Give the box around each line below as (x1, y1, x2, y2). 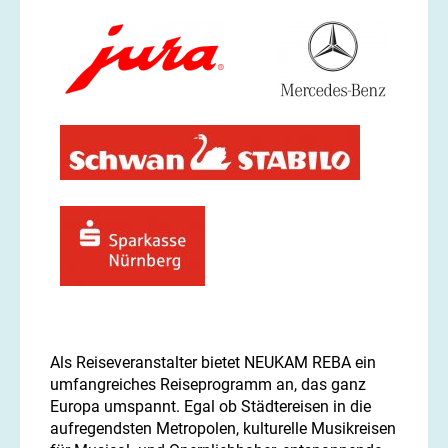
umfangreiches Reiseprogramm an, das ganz (50, 375, 366, 395)
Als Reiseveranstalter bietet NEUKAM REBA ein (50, 353, 376, 373)
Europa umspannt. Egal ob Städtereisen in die (50, 397, 371, 417)
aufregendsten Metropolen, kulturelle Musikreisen (50, 419, 396, 439)
